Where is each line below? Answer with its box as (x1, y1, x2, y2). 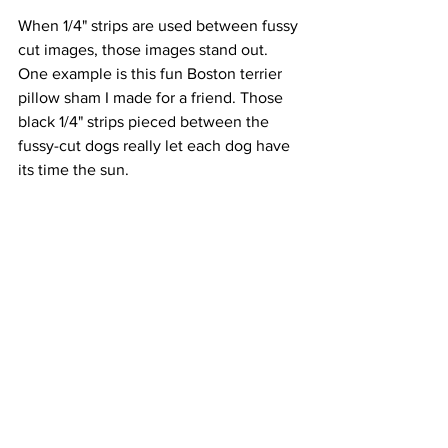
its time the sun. (18, 161, 129, 179)
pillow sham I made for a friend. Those (18, 89, 287, 107)
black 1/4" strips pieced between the (18, 113, 273, 131)
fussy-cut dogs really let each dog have (18, 137, 294, 155)
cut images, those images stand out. (18, 41, 272, 59)
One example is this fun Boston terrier (18, 65, 286, 83)
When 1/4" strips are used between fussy (18, 17, 302, 35)
